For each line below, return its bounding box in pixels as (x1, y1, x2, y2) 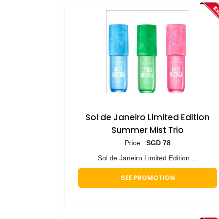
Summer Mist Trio (111, 124, 184, 136)
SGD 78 (146, 138, 171, 147)
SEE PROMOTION (120, 173, 175, 182)
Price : (125, 138, 146, 147)
